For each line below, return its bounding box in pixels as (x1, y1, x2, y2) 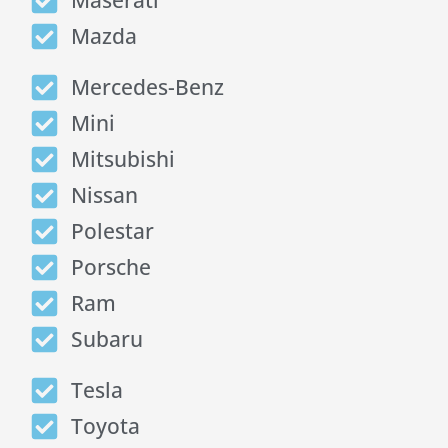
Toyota (70, 412, 140, 441)
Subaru (70, 325, 143, 354)
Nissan (70, 181, 138, 210)
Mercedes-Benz (70, 73, 224, 102)
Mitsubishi (70, 145, 175, 174)
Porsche (70, 253, 151, 282)
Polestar (70, 217, 154, 246)
